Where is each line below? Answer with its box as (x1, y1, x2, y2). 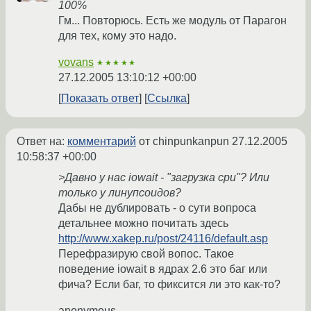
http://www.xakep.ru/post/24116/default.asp (58, 233, 268, 245)
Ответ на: (17, 135, 67, 148)
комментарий (67, 135, 136, 148)
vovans (58, 56, 94, 69)
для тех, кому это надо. (58, 30, 176, 42)
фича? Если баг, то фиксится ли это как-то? (58, 278, 280, 291)
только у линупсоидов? (58, 187, 181, 199)
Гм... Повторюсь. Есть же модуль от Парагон (58, 15, 287, 27)
